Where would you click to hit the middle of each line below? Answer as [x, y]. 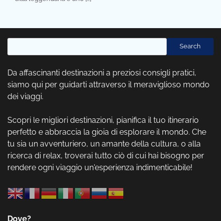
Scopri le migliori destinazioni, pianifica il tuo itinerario [103, 120]
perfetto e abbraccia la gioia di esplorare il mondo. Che [107, 132]
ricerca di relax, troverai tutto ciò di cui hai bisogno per [106, 155]
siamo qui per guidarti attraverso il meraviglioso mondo [109, 84]
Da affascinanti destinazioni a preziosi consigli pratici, [102, 73]
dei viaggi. [25, 96]
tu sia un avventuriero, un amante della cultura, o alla [104, 144]
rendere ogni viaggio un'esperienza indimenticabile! [100, 167]
